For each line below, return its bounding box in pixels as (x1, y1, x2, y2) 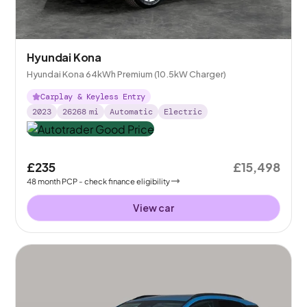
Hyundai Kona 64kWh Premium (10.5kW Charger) (27, 69, 227, 80)
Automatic (110, 106, 153, 118)
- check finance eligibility (79, 175, 171, 186)
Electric (164, 106, 203, 118)
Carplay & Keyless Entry (40, 91, 146, 103)
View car (133, 201, 174, 214)
